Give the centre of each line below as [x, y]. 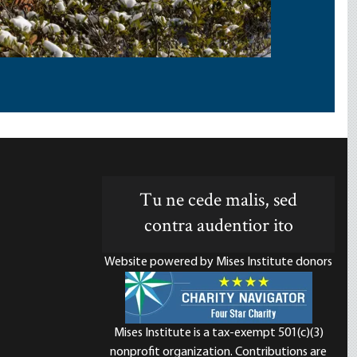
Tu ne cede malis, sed [218, 201]
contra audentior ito [218, 227]
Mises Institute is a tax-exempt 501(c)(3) [218, 333]
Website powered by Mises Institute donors [218, 262]
